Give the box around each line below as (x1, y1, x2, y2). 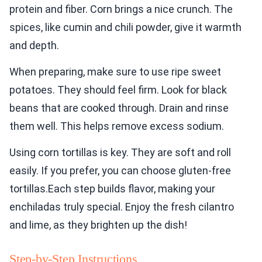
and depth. (9, 39, 59, 52)
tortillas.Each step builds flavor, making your (9, 182, 215, 195)
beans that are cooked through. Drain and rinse (9, 102, 229, 115)
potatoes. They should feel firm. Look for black (9, 84, 227, 96)
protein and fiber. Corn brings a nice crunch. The (9, 3, 233, 16)
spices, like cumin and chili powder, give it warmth (9, 21, 242, 34)
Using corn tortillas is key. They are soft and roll (9, 146, 231, 159)
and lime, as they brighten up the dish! (9, 219, 187, 232)
